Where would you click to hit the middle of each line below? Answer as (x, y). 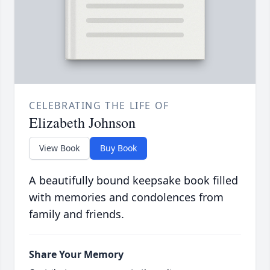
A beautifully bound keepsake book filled (133, 181)
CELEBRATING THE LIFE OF (99, 106)
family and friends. (77, 214)
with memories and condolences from (126, 197)
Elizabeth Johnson (82, 123)
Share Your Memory (76, 255)
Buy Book (118, 148)
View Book (59, 148)
